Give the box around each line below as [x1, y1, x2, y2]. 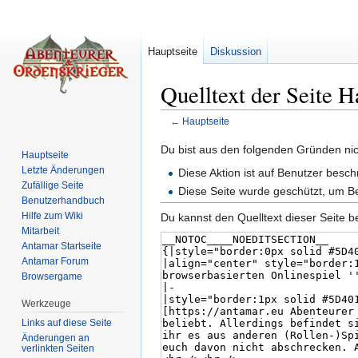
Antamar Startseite [22, 240, 102, 252]
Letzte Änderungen [22, 164, 105, 176]
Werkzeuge [22, 297, 72, 309]
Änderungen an [22, 332, 90, 344]
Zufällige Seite [22, 179, 85, 191]
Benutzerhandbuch [22, 194, 105, 206]
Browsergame [22, 270, 83, 282]
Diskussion [210, 46, 261, 58]
